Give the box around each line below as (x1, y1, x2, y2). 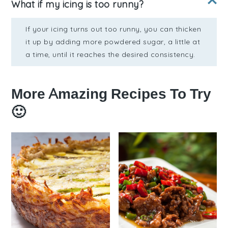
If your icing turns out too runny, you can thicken (25, 24, 202, 34)
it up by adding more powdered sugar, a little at (25, 37, 201, 47)
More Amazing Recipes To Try (11, 85, 212, 103)
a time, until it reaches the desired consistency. (25, 50, 195, 60)
